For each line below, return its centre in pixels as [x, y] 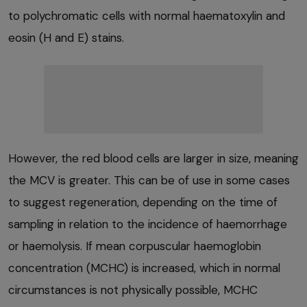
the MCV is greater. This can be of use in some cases [149, 180]
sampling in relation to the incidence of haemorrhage [148, 224]
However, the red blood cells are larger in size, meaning [153, 158]
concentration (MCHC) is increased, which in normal [144, 268]
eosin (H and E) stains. [66, 37]
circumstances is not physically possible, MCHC [133, 290]
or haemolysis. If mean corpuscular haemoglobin [135, 246]
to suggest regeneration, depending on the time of [143, 202]
